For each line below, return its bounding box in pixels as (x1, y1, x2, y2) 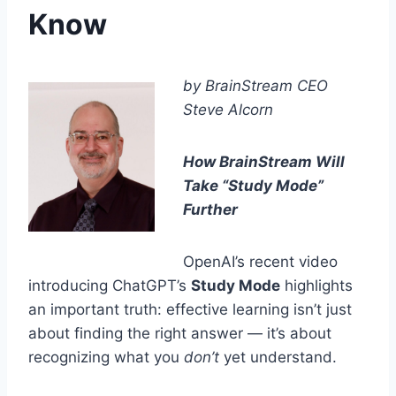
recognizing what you (28, 348, 184, 367)
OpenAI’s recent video (183, 253, 338, 271)
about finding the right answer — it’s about (28, 324, 331, 343)
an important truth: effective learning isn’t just (28, 301, 352, 319)
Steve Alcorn (183, 101, 273, 119)
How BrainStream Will (183, 153, 345, 171)
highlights (280, 277, 353, 295)
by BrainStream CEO (183, 77, 328, 95)
